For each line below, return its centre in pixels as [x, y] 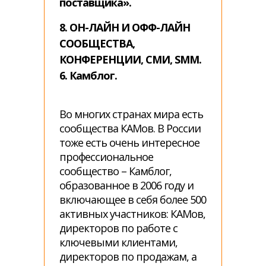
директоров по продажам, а [128, 256]
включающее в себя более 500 [133, 199]
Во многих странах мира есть [131, 114]
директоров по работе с [118, 228]
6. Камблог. [88, 75]
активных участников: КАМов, [132, 214]
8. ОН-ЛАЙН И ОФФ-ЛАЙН [125, 27]
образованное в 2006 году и [126, 185]
